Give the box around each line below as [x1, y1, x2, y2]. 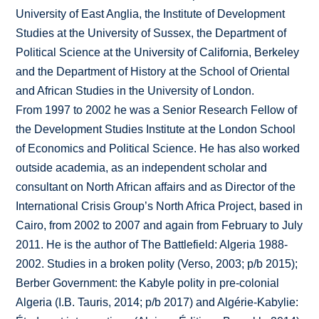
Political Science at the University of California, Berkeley [16, 46, 300, 59]
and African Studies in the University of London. [16, 85, 255, 98]
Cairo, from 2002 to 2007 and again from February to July [16, 219, 303, 232]
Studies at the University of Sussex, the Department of [16, 27, 287, 40]
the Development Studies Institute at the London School [16, 123, 296, 136]
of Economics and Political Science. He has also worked [16, 142, 300, 155]
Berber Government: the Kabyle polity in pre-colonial [16, 277, 280, 290]
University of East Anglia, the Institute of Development [16, 8, 286, 21]
